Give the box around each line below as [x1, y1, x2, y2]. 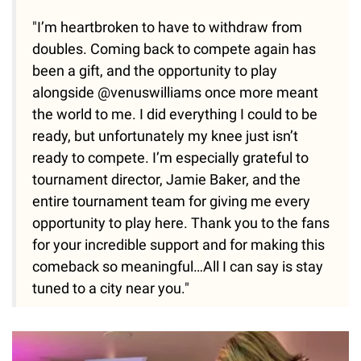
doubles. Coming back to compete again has [32, 39, 316, 57]
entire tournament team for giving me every [32, 192, 310, 210]
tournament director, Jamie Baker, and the [32, 170, 301, 188]
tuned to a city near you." [32, 279, 189, 297]
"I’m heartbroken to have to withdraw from [32, 18, 302, 35]
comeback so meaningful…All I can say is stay [32, 257, 323, 275]
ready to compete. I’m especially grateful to [32, 148, 309, 166]
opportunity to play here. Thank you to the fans [32, 214, 330, 231]
